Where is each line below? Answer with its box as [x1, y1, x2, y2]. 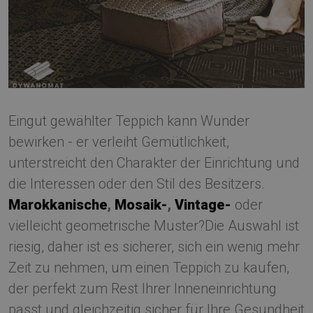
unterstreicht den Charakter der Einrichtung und [8, 154, 300, 172]
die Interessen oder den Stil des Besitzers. [8, 175, 265, 193]
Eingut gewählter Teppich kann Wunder [8, 112, 249, 130]
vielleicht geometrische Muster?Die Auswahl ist [8, 217, 299, 235]
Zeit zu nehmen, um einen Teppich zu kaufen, [8, 259, 289, 277]
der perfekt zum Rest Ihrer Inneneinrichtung [8, 280, 277, 298]
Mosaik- [115, 196, 168, 214]
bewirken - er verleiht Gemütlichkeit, [8, 133, 229, 151]
